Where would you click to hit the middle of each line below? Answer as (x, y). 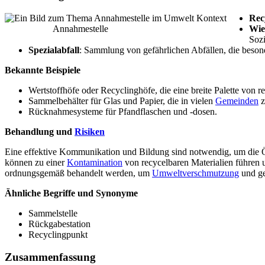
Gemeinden (237, 101)
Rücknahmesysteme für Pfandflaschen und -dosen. (123, 111)
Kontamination (95, 162)
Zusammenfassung (50, 257)
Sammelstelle (53, 213)
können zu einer (36, 162)
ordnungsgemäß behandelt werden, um (78, 173)
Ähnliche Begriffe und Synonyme (71, 193)
